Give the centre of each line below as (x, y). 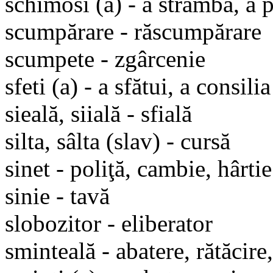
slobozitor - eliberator (109, 223)
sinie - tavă (57, 196)
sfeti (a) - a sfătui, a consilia (138, 86)
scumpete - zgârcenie (105, 58)
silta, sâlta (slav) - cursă (118, 141)
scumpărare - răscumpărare (133, 31)
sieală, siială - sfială (98, 113)
